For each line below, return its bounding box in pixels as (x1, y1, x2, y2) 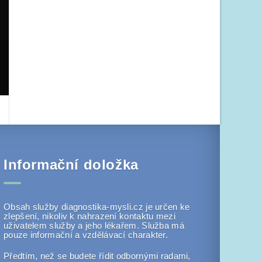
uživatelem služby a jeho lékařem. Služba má (4, 220, 184, 230)
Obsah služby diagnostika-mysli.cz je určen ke (4, 201, 190, 212)
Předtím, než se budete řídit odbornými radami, (4, 250, 191, 261)
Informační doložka (4, 156, 139, 173)
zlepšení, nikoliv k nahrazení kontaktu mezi (4, 211, 175, 221)
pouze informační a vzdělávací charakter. (4, 229, 168, 240)
